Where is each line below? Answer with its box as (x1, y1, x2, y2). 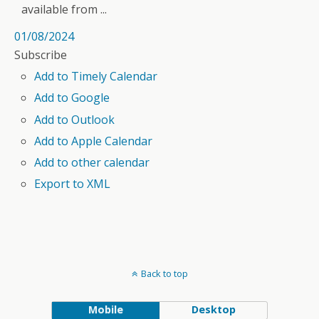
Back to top (140, 267, 188, 281)
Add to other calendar (34, 154, 150, 170)
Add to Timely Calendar (34, 68, 158, 85)
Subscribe (14, 47, 67, 63)
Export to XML (34, 176, 111, 192)
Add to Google (34, 90, 110, 106)
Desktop (191, 303, 236, 317)
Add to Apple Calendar (34, 132, 153, 149)
